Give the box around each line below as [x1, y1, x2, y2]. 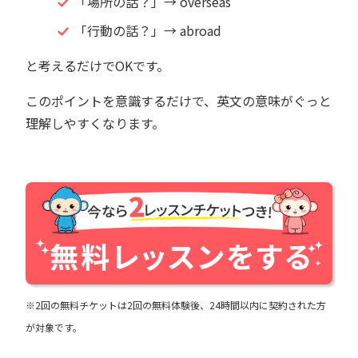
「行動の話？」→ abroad [74, 20, 221, 40]
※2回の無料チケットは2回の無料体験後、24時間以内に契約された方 [26, 297, 326, 312]
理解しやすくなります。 [26, 113, 165, 133]
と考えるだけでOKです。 [26, 55, 169, 75]
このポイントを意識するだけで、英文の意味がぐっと [26, 90, 332, 110]
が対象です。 [26, 320, 82, 334]
